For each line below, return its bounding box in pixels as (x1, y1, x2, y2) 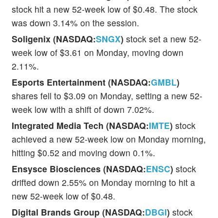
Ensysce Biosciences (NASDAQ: (12, 162, 146, 175)
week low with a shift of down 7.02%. (12, 103, 154, 115)
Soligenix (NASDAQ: (12, 32, 96, 45)
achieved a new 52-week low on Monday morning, (12, 132, 206, 145)
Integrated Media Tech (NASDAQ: (12, 119, 149, 131)
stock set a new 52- (124, 32, 201, 45)
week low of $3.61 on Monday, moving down (12, 46, 183, 58)
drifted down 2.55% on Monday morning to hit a (12, 176, 195, 188)
